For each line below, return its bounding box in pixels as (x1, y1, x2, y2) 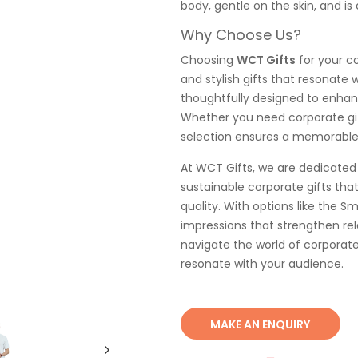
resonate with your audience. (180, 256, 344, 272)
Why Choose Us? (180, 25, 301, 45)
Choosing (180, 52, 237, 68)
